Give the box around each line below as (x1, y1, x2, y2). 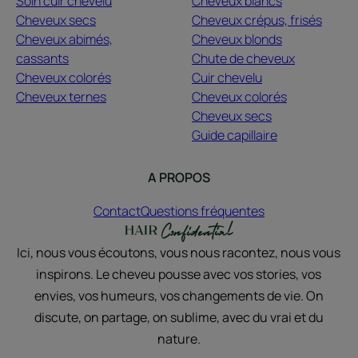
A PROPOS (147, 169, 210, 186)
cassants (16, 50, 69, 67)
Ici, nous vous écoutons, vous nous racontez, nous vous (17, 244, 341, 261)
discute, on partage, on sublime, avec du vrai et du (34, 308, 324, 326)
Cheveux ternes (16, 88, 106, 105)
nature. (157, 330, 201, 348)
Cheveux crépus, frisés (191, 11, 322, 29)
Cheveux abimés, (16, 30, 113, 48)
